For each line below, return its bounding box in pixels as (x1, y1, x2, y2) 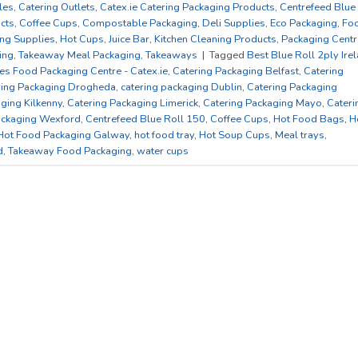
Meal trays (275, 127, 324, 142)
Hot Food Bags (273, 111, 344, 126)
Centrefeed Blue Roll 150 (86, 111, 205, 126)
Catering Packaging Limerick (67, 95, 198, 110)
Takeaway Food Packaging (8, 143, 132, 158)
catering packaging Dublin (121, 79, 242, 94)
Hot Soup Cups (199, 127, 270, 142)
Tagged (209, 47, 247, 62)
